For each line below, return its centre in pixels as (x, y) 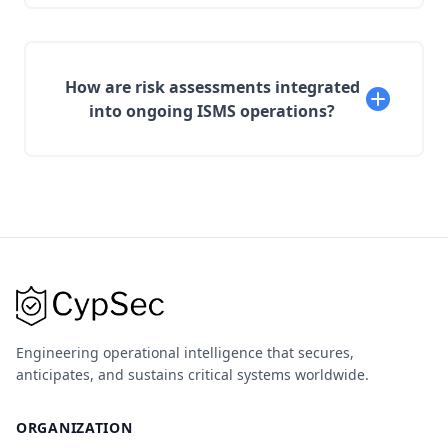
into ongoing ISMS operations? (212, 111)
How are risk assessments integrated (212, 87)
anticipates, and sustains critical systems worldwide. (192, 374)
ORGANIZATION (74, 427)
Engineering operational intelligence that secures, (185, 352)
